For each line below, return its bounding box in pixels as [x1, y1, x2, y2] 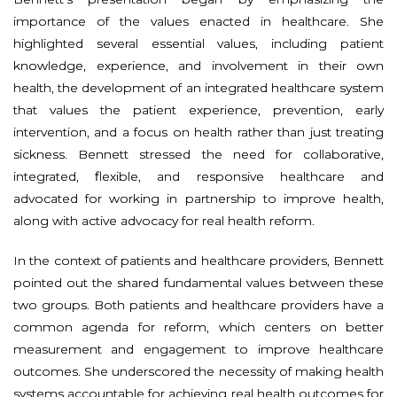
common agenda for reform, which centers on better [13, 318, 384, 335]
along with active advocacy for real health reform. [13, 212, 315, 229]
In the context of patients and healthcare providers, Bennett [13, 252, 384, 269]
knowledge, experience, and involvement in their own [13, 57, 384, 74]
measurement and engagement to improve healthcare [13, 340, 384, 357]
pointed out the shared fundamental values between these [13, 274, 384, 291]
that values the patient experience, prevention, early [13, 101, 384, 118]
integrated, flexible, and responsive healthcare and [13, 167, 384, 184]
